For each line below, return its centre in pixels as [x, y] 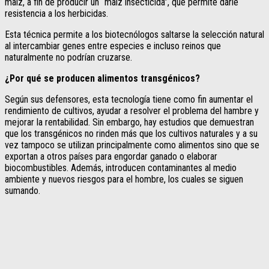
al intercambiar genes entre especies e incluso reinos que [113, 46]
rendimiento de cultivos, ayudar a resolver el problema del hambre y [132, 110]
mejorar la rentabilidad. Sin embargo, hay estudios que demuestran [129, 122]
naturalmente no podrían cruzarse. [68, 57]
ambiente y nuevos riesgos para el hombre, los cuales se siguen [124, 179]
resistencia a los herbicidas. [56, 13]
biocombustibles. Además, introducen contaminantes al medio [121, 168]
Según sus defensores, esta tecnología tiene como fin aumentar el [129, 99]
